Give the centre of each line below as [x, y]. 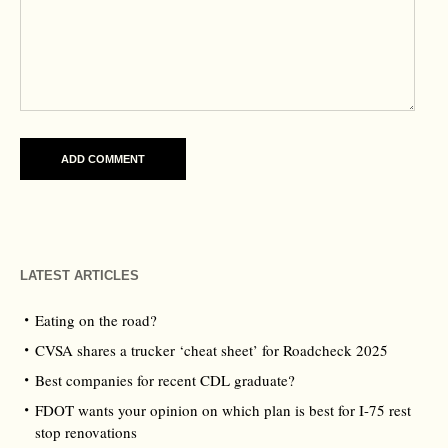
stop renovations [86, 432]
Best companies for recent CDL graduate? [165, 380]
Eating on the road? [96, 320]
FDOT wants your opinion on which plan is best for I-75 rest [223, 410]
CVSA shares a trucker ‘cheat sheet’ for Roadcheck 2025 [211, 350]
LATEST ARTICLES [79, 275]
